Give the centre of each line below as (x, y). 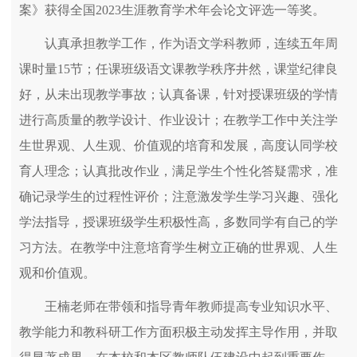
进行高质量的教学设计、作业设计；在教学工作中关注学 (178, 120)
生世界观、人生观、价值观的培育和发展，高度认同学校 (178, 146)
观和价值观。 (57, 273)
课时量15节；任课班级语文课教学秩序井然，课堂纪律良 (178, 69)
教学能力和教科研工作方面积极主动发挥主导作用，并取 (178, 332)
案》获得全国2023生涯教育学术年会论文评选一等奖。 (172, 10)
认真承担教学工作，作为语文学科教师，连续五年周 (191, 44)
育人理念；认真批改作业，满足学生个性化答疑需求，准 (178, 171)
